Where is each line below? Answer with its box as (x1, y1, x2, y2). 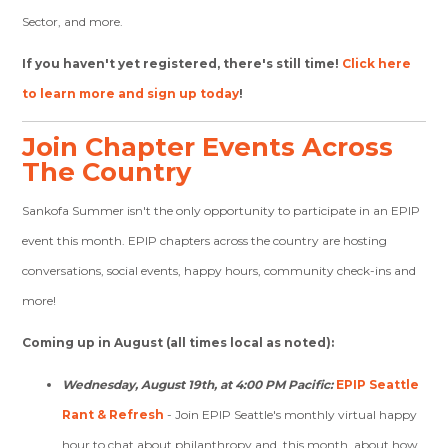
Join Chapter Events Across (22, 131, 394, 162)
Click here (342, 56, 412, 71)
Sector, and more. (22, 14, 124, 29)
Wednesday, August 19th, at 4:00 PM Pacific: (62, 377, 334, 392)
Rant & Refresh (62, 407, 165, 422)
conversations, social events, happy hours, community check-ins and (22, 263, 417, 278)
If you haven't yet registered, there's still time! (22, 56, 343, 71)
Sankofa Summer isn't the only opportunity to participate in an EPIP (22, 203, 421, 218)
